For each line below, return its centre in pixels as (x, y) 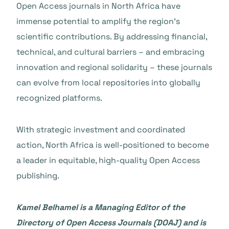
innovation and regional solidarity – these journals (114, 67)
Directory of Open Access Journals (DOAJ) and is (111, 223)
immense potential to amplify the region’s (98, 21)
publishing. (38, 176)
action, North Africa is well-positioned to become (113, 145)
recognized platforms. (59, 98)
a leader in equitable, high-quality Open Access (108, 160)
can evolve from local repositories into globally (108, 83)
